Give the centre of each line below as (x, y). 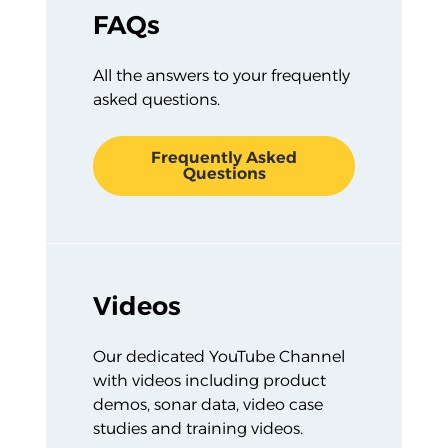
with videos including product (209, 381)
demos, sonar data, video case (207, 405)
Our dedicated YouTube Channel (218, 357)
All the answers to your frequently (221, 76)
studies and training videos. (197, 429)
